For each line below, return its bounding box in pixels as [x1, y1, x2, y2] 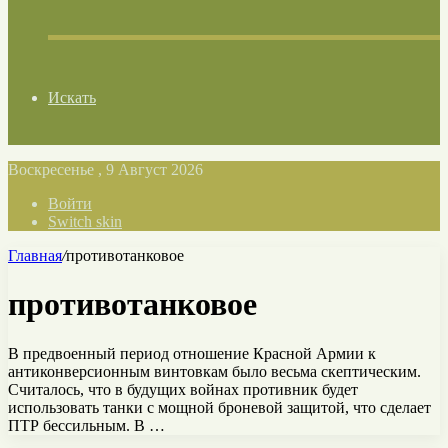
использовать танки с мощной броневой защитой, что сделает [8, 398, 431, 416]
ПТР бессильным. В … [8, 416, 165, 434]
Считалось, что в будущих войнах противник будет [8, 380, 358, 398]
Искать [48, 89, 96, 106]
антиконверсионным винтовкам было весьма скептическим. [8, 362, 421, 380]
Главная [8, 247, 62, 264]
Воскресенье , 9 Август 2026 [8, 161, 203, 178]
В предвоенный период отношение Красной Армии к [8, 344, 376, 362]
